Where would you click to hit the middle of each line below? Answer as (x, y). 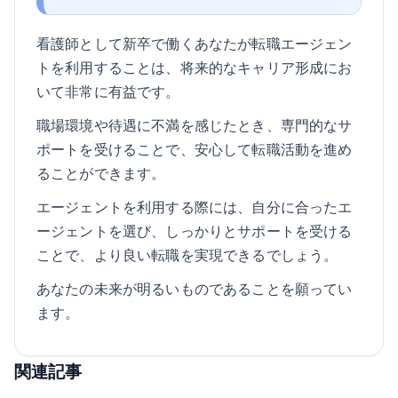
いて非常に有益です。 (108, 92)
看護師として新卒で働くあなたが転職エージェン (195, 44)
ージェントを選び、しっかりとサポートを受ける (195, 230)
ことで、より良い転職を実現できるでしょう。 (187, 254)
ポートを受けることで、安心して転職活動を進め (195, 148)
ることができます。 (101, 172)
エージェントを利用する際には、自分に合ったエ (195, 206)
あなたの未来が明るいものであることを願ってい (195, 288)
